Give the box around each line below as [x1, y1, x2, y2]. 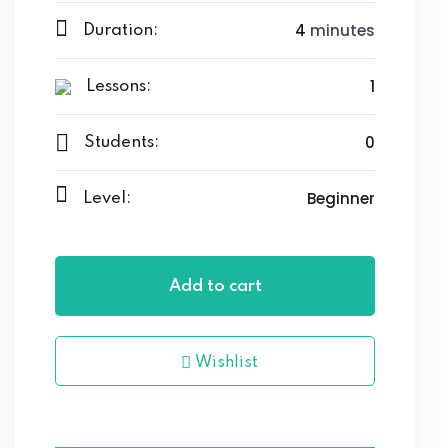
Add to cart [168, 278, 262, 296]
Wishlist [191, 355, 258, 372]
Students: [84, 134, 159, 152]
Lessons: [86, 78, 151, 96]
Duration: [83, 22, 158, 40]
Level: [83, 190, 131, 208]
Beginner [307, 188, 375, 210]
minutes [306, 20, 375, 42]
